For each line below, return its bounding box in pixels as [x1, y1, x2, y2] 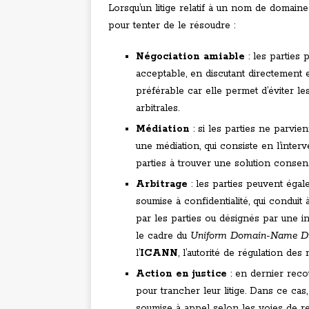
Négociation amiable [136, 50, 245, 63]
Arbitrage [136, 178, 188, 191]
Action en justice [136, 268, 227, 281]
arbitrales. [136, 102, 179, 115]
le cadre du [136, 230, 190, 243]
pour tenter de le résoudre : [108, 19, 235, 32]
